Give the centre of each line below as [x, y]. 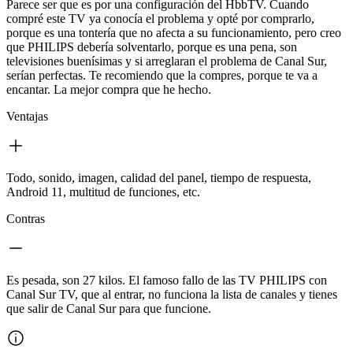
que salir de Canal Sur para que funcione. [109, 308]
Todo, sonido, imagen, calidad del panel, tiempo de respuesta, [159, 177]
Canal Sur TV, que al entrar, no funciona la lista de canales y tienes [172, 294]
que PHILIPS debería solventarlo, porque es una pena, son [152, 46]
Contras [26, 218]
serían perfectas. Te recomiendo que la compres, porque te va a [162, 75]
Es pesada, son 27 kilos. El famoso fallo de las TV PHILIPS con [167, 280]
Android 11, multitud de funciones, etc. [103, 191]
